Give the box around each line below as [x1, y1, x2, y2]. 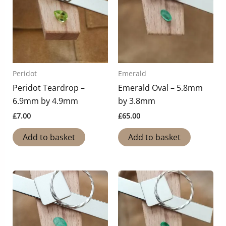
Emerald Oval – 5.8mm [118, 82, 203, 94]
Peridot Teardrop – [12, 82, 85, 94]
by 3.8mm [118, 95, 155, 107]
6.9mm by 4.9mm [12, 95, 78, 107]
